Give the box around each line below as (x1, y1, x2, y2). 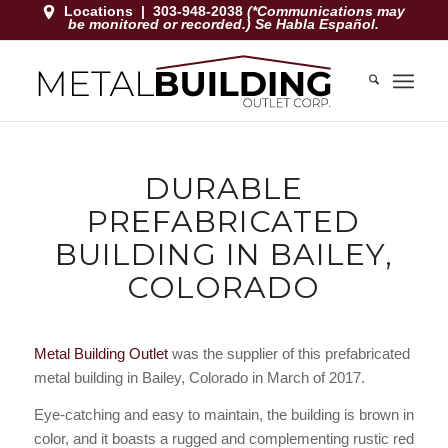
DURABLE (144, 170, 303, 207)
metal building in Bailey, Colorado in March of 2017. (33, 368, 365, 386)
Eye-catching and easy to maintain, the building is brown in (33, 405, 414, 423)
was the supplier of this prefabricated (167, 344, 410, 362)
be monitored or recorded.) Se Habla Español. (68, 16, 380, 32)
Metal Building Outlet (33, 344, 168, 362)
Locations (60, 2, 138, 19)
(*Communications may (247, 2, 406, 19)
